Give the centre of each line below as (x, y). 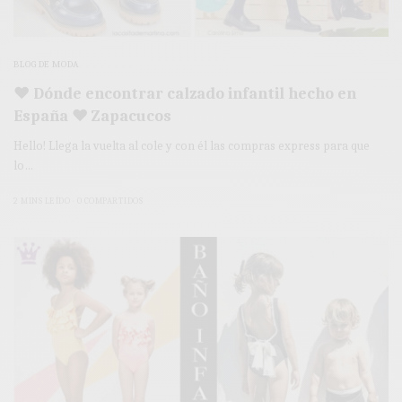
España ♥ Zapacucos (92, 116)
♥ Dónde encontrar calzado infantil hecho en (185, 93)
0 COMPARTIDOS (109, 201)
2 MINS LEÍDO (42, 201)
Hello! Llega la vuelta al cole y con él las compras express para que (192, 145)
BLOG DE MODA (47, 64)
